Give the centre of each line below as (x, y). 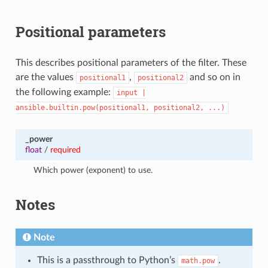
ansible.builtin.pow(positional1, (82, 107)
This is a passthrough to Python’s (107, 260)
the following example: (64, 92)
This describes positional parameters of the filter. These (131, 63)
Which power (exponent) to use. (93, 170)
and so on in (214, 77)
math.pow (198, 261)
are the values (45, 77)
